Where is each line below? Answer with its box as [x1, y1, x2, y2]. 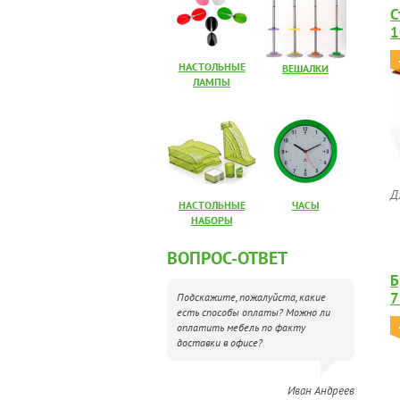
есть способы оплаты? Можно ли [176, 305, 330, 319]
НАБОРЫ [190, 213, 233, 227]
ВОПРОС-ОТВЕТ [167, 246, 287, 270]
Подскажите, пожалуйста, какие [176, 290, 326, 304]
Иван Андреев [287, 383, 354, 398]
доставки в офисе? [176, 336, 262, 349]
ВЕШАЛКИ [282, 62, 329, 75]
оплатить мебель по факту [176, 321, 305, 334]
